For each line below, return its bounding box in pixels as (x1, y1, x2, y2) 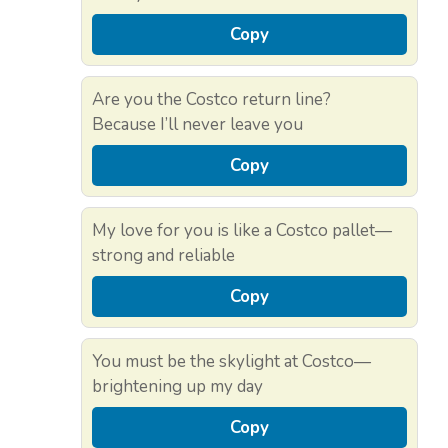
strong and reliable (92, 244, 235, 268)
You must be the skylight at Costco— (92, 350, 371, 374)
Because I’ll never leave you (92, 113, 303, 137)
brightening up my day (92, 375, 263, 399)
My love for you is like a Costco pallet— (92, 219, 392, 243)
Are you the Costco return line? (92, 88, 331, 112)
